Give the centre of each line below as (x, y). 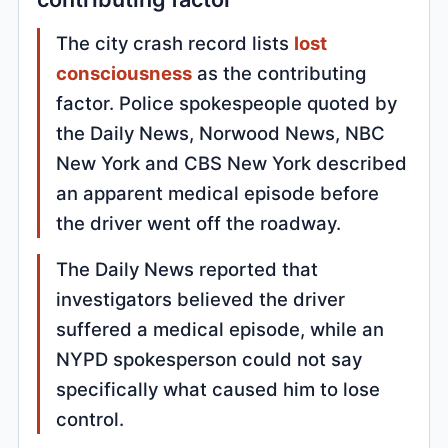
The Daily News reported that (187, 268)
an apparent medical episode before (218, 192)
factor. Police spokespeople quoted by (227, 102)
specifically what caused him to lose (218, 388)
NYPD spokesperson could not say (209, 358)
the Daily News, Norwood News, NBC (221, 132)
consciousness (124, 72)
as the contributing (279, 72)
